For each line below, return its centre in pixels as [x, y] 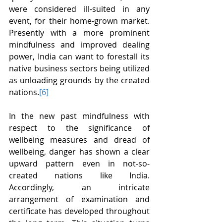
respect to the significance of [79, 128]
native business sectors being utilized [79, 68]
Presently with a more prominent [79, 33]
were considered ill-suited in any [79, 9]
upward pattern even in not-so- [79, 164]
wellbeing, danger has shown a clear [79, 152]
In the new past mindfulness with [79, 116]
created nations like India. [79, 175]
